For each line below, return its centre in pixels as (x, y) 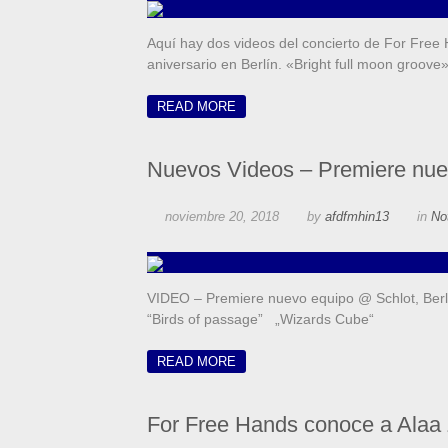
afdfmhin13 (357, 217)
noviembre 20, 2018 (222, 217)
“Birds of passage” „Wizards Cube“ (262, 319)
